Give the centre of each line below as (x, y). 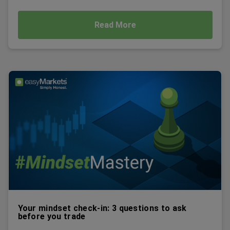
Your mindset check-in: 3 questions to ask (102, 208)
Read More (115, 25)
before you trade (52, 216)
